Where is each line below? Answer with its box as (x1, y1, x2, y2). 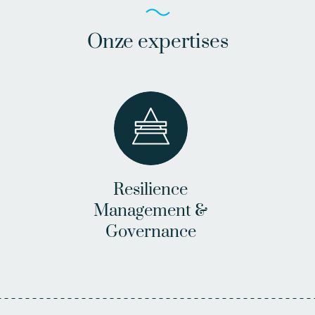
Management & (94, 200, 207, 221)
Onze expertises (86, 30, 229, 54)
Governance (105, 221, 196, 243)
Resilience (113, 179, 188, 200)
